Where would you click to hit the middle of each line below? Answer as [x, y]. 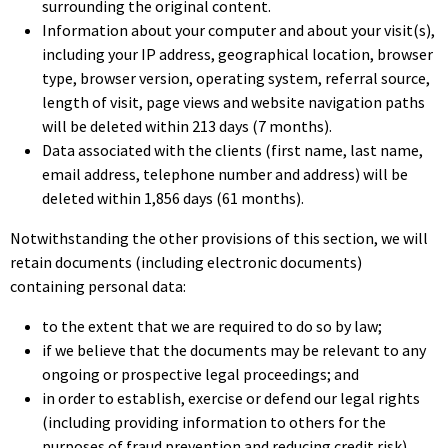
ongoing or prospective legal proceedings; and [200, 374]
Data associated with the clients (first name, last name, [232, 150]
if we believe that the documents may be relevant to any [234, 350]
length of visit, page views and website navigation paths [233, 102]
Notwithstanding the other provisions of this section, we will [219, 238]
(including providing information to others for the [214, 422]
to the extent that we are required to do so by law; [212, 326]
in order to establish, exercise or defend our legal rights [231, 398]
